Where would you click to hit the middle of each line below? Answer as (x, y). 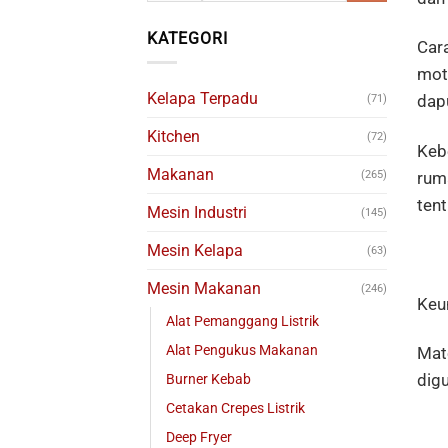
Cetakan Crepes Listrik (235, 409)
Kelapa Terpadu (202, 99)
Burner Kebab (208, 380)
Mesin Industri (197, 213)
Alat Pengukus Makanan (242, 351)
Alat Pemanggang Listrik (242, 322)
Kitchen (173, 137)
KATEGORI (187, 38)
